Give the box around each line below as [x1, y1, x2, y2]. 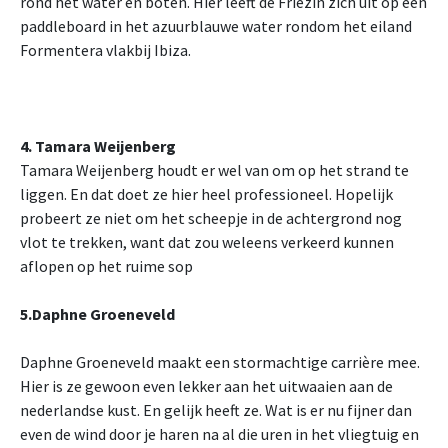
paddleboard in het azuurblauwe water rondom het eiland [20, 16, 412, 37]
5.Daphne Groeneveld [20, 304, 175, 325]
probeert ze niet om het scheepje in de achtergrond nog [20, 208, 402, 229]
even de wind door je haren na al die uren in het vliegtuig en [20, 424, 419, 445]
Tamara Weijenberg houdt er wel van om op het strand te [20, 160, 409, 181]
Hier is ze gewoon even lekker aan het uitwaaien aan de [20, 376, 393, 397]
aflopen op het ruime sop [20, 256, 193, 277]
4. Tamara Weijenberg [20, 136, 176, 157]
